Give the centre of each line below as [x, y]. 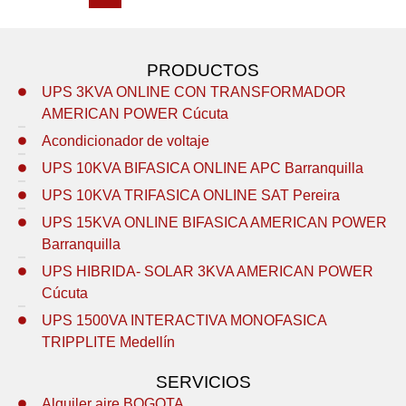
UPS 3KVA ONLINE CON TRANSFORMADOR [194, 92]
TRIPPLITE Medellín [109, 342]
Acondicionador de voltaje [126, 140]
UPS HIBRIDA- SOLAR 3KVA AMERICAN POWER [208, 271]
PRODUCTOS [203, 70]
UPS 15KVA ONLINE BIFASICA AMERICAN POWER [215, 222]
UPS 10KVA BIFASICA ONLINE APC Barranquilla [203, 168]
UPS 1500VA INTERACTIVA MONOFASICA [184, 320]
